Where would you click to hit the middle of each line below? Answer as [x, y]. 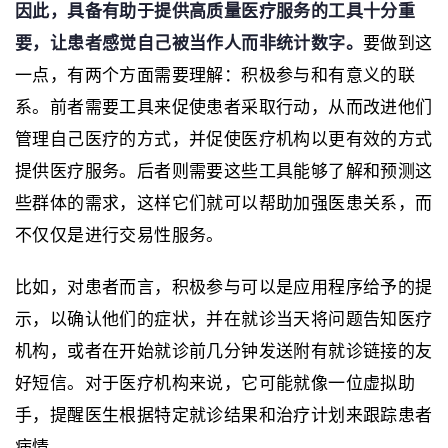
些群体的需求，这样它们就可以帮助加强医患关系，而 [224, 203]
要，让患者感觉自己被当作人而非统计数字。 [189, 43]
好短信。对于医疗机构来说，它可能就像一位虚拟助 [215, 383]
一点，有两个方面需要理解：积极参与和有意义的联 [215, 75]
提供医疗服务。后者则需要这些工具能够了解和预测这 [224, 171]
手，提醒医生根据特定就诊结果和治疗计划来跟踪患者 [224, 415]
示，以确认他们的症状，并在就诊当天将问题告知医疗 [224, 319]
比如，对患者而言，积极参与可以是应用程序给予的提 [224, 287]
